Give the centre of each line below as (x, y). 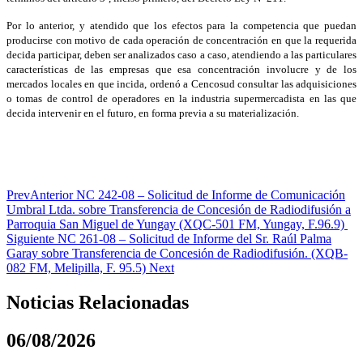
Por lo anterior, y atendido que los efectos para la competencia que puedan (181, 25)
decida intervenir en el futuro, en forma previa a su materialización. (153, 113)
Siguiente (30, 238)
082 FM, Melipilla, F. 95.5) (78, 267)
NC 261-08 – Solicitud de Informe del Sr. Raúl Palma (193, 238)
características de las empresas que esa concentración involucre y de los (181, 69)
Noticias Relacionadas (98, 302)
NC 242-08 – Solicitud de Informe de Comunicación (209, 194)
